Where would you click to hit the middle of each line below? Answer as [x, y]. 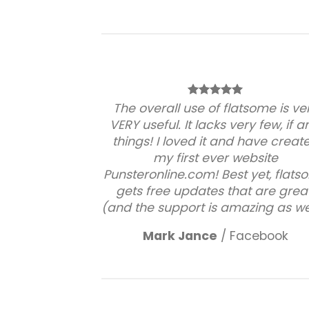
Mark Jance [180, 236]
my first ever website [215, 158]
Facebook [259, 236]
